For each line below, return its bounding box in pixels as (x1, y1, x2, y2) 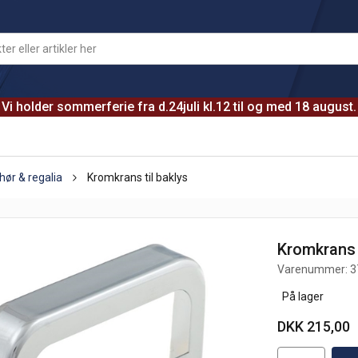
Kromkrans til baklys (87, 171, 188, 184)
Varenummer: (277, 263, 351, 276)
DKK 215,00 (277, 318, 351, 335)
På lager (277, 290, 324, 303)
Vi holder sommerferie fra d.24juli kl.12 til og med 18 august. (2, 99, 356, 114)
